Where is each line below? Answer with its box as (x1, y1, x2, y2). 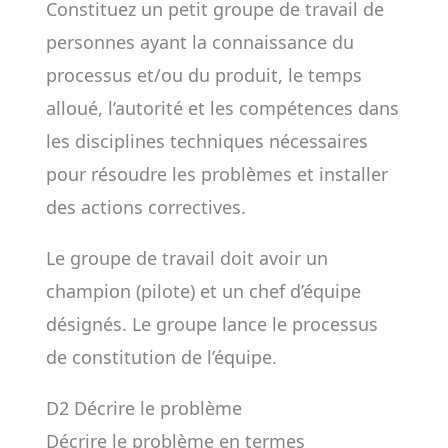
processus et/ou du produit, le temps (45, 63, 362, 87)
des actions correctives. (45, 195, 246, 219)
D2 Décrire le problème (45, 396, 242, 420)
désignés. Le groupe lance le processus (45, 312, 378, 336)
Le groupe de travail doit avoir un (45, 246, 328, 270)
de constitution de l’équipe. (45, 345, 277, 369)
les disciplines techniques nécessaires (45, 129, 368, 153)
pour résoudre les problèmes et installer (45, 162, 388, 186)
